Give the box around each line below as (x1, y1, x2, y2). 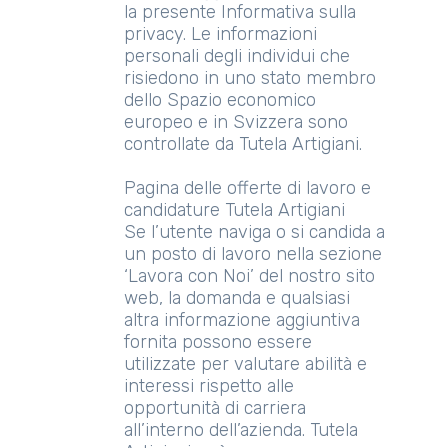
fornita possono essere (124, 331, 312, 353)
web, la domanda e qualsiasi (124, 287, 350, 309)
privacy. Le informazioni (124, 23, 317, 45)
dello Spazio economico (124, 89, 316, 111)
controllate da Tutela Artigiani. (124, 133, 362, 155)
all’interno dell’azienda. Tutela (124, 419, 358, 441)
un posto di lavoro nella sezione (124, 243, 382, 265)
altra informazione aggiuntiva (124, 309, 360, 331)
